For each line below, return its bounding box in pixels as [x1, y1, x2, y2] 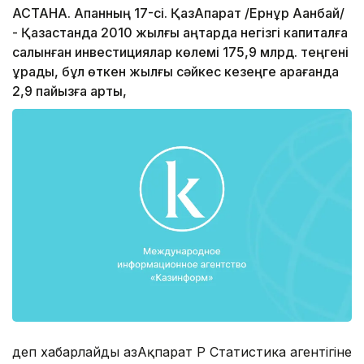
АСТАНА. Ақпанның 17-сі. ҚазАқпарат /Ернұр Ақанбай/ [12, 5, 344, 22]
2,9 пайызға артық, [12, 83, 127, 100]
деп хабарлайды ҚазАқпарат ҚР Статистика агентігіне [12, 343, 352, 360]
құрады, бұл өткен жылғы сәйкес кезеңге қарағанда [12, 63, 339, 80]
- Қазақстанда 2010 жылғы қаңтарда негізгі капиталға [12, 24, 348, 41]
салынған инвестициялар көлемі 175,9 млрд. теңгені [12, 44, 349, 61]
